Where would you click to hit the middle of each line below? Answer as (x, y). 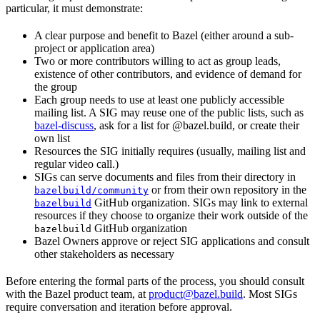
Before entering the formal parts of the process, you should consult (155, 281)
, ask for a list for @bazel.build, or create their (196, 125)
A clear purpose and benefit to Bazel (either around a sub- (164, 35)
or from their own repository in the (227, 189)
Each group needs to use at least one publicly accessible (159, 99)
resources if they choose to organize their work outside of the (171, 215)
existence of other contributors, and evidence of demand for (168, 74)
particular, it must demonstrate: (74, 8)
